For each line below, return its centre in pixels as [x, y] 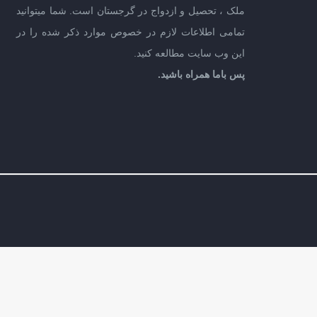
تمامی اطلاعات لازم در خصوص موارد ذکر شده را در [131, 32]
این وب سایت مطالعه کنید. [189, 53]
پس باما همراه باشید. [201, 74]
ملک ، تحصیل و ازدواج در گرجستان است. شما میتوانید [131, 11]
